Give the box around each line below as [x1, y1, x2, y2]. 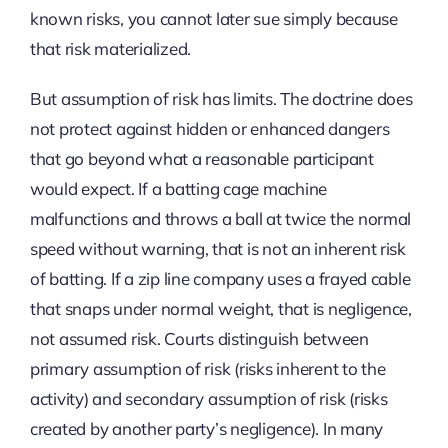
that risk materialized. [29, 37, 192, 59]
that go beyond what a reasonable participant [29, 147, 374, 169]
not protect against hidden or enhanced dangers [29, 117, 390, 139]
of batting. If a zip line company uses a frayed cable [29, 267, 411, 289]
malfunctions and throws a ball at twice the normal [29, 207, 412, 229]
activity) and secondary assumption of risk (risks [29, 387, 388, 409]
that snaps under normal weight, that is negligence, [29, 297, 412, 319]
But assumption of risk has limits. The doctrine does [29, 87, 413, 109]
